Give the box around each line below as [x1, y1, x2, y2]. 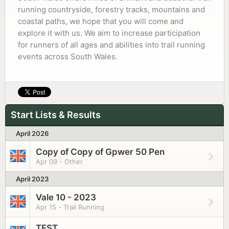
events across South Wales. [18, 52, 118, 61]
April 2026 [16, 129, 49, 138]
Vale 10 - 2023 [36, 192, 96, 202]
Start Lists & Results [11, 109, 101, 120]
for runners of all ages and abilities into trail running [18, 40, 205, 50]
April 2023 [16, 175, 49, 183]
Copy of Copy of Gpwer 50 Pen [36, 147, 165, 157]
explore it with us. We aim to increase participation [18, 28, 200, 38]
